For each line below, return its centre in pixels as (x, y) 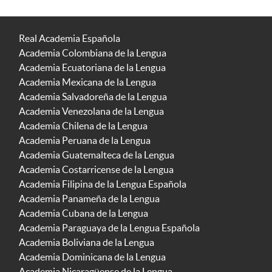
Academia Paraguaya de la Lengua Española (109, 228)
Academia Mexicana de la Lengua (87, 82)
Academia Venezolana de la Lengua (91, 111)
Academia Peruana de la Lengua (85, 141)
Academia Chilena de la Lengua (83, 126)
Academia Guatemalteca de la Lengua (97, 155)
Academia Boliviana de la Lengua (87, 243)
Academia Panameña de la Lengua (89, 199)
